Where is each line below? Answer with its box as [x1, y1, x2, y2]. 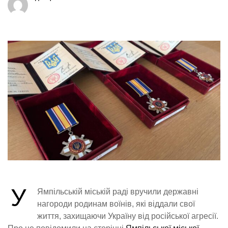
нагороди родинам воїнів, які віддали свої [37, 199, 195, 209]
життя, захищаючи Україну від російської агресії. [37, 212, 218, 221]
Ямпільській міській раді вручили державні [37, 187, 198, 196]
